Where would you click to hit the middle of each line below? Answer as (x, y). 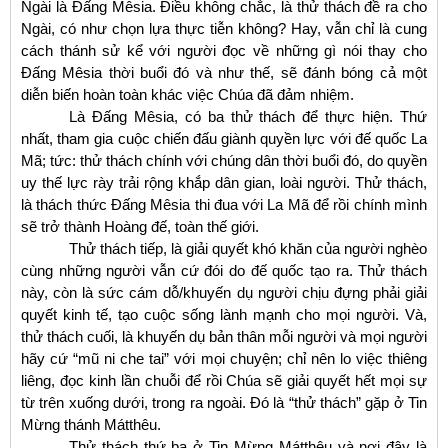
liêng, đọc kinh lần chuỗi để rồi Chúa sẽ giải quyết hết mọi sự (224, 380)
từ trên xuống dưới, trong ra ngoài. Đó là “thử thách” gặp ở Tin (224, 402)
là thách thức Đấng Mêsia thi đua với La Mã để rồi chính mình (224, 204)
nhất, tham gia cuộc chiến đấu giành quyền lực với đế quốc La (224, 138)
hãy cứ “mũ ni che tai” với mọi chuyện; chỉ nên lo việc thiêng (224, 358)
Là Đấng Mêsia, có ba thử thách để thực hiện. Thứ (248, 116)
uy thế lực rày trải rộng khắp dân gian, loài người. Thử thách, (224, 182)
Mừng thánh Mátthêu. (91, 424)
